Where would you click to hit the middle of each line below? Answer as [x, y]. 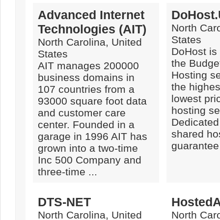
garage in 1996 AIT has [93, 136]
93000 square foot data [92, 101]
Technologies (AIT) [92, 29]
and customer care [82, 113]
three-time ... [68, 172]
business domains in [86, 77]
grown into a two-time [88, 148]
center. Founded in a [86, 124]
